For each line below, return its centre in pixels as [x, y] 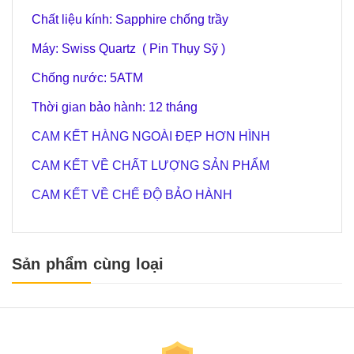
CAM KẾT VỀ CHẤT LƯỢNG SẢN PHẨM [151, 166]
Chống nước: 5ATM [87, 78]
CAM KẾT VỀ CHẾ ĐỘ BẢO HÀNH [132, 195]
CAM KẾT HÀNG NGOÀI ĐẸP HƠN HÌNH [151, 136]
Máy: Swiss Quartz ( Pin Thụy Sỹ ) [128, 49]
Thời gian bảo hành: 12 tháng [115, 107]
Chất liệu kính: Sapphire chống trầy [130, 19]
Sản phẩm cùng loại [88, 264]
